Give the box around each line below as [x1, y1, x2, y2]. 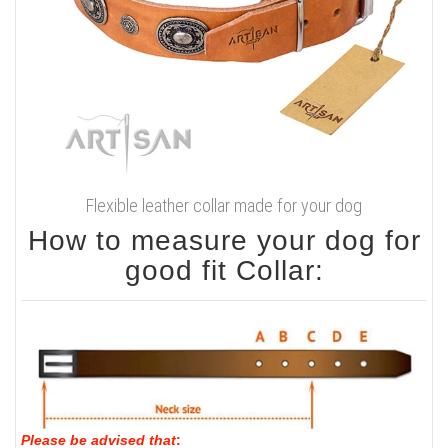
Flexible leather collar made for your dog [86, 195, 362, 217]
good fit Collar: [124, 255, 324, 287]
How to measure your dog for [27, 225, 421, 257]
